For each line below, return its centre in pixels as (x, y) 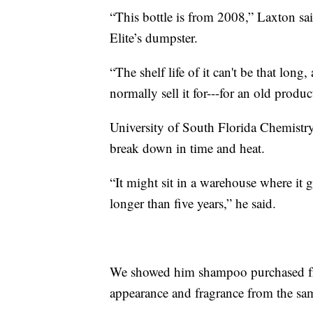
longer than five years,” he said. (193, 203)
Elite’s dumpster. (154, 38)
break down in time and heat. (187, 148)
